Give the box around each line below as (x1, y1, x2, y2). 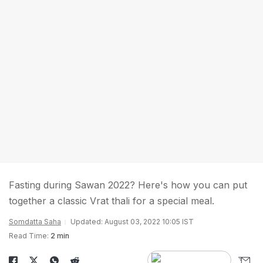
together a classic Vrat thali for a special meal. (9, 195, 214, 207)
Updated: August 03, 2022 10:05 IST (70, 217, 194, 226)
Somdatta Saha (9, 217, 61, 226)
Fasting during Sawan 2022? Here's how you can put (9, 179, 247, 191)
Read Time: (9, 231, 49, 240)
